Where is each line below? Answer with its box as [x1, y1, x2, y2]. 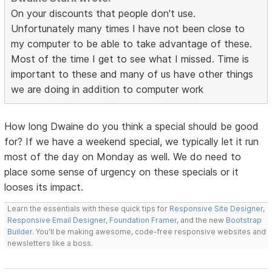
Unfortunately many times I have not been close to [11, 22, 245, 35]
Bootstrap [226, 216, 262, 225]
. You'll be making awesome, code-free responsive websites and [32, 227, 267, 237]
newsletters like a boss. [7, 239, 93, 248]
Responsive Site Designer [169, 204, 263, 214]
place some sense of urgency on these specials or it [4, 166, 239, 178]
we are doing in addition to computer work [11, 83, 204, 96]
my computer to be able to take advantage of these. [11, 38, 253, 50]
